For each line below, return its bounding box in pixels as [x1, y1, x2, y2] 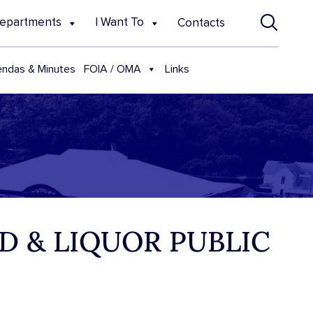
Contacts [177, 17, 226, 29]
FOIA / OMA [84, 63, 142, 75]
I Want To [95, 16, 145, 29]
